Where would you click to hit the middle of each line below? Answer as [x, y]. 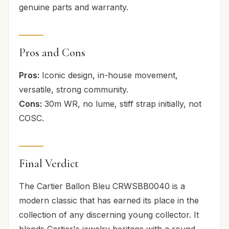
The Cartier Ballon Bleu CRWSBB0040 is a [102, 186]
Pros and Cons [52, 52]
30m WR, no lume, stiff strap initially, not [122, 104]
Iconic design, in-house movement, [109, 75]
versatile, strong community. [74, 89]
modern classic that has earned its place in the [109, 200]
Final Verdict [49, 163]
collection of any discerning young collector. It [109, 214]
